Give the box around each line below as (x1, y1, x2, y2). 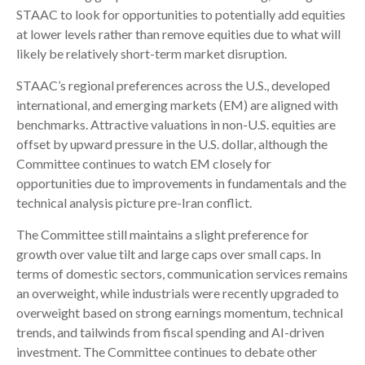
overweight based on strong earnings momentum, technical (16, 304, 343, 320)
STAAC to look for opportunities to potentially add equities (16, 6, 345, 22)
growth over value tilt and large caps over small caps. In (16, 245, 321, 262)
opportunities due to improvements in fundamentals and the (16, 174, 346, 191)
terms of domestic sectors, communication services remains (16, 265, 348, 281)
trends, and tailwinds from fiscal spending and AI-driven (16, 323, 324, 340)
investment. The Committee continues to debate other (16, 343, 317, 359)
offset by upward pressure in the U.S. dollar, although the (16, 135, 328, 152)
